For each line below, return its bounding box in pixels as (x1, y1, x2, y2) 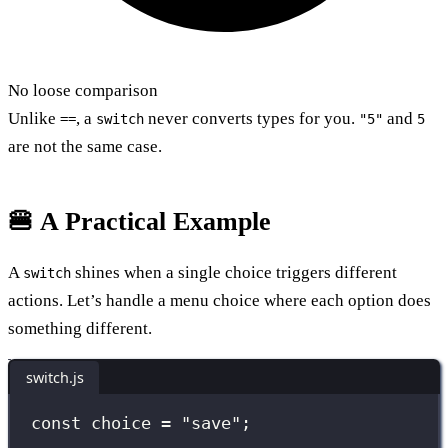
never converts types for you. (144, 108, 359, 128)
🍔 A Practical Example (8, 206, 271, 236)
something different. (8, 318, 152, 338)
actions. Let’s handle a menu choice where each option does (8, 290, 431, 310)
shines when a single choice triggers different (71, 262, 397, 282)
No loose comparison (8, 80, 158, 100)
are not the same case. (8, 136, 162, 156)
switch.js (25, 367, 84, 387)
